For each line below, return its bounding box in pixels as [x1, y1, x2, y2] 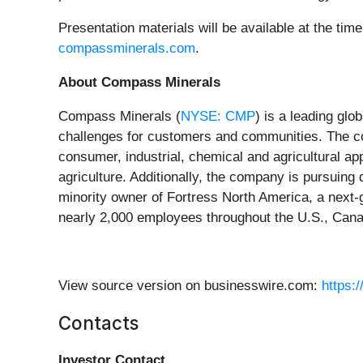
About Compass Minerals [58, 75, 220, 91]
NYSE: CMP [181, 109, 255, 125]
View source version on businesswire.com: [58, 278, 322, 294]
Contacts [58, 312, 139, 335]
